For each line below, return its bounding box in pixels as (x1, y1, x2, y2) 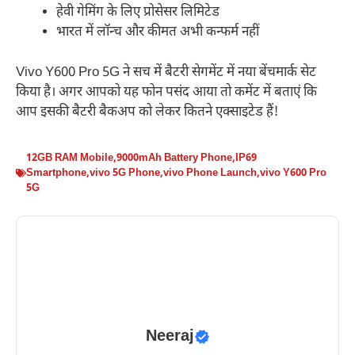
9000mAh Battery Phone (116, 151, 232, 166)
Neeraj (145, 326, 194, 348)
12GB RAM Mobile (26, 151, 113, 166)
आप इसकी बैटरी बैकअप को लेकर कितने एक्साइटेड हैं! (16, 103, 279, 121)
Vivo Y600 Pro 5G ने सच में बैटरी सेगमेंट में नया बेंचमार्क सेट (16, 63, 316, 82)
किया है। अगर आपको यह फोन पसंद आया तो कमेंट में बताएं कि (16, 83, 317, 101)
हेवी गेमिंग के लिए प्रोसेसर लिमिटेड (56, 4, 219, 22)
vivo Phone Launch (163, 166, 257, 181)
